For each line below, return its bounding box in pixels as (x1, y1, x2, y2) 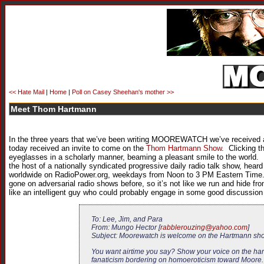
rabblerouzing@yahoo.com (160, 223, 247, 232)
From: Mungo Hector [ (91, 223, 160, 232)
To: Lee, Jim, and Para (91, 215, 163, 224)
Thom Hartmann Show (146, 143, 222, 153)
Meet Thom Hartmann (11, 104, 97, 114)
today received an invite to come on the (9, 143, 146, 153)
